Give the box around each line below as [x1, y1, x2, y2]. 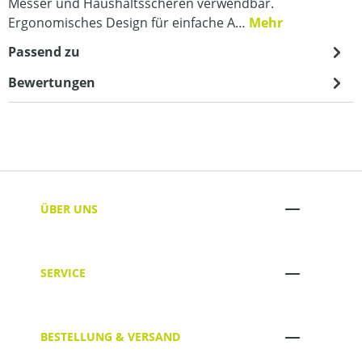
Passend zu [8, 43, 80, 61]
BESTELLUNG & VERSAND [40, 329, 180, 345]
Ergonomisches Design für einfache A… [8, 14, 249, 32]
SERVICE [40, 265, 86, 281]
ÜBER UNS [40, 200, 98, 217]
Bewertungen [8, 74, 95, 92]
